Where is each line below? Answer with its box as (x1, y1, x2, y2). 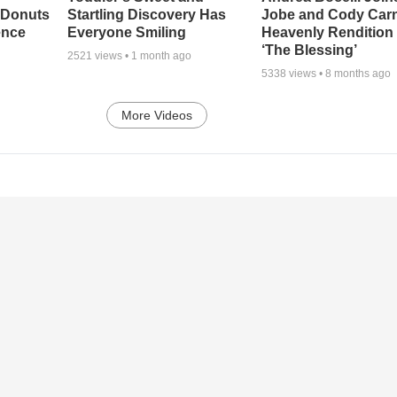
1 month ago (130, 50, 191, 63)
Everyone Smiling (66, 25, 186, 41)
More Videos (121, 108, 193, 123)
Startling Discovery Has (66, 7, 226, 23)
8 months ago (325, 67, 392, 81)
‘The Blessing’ (261, 43, 358, 58)
